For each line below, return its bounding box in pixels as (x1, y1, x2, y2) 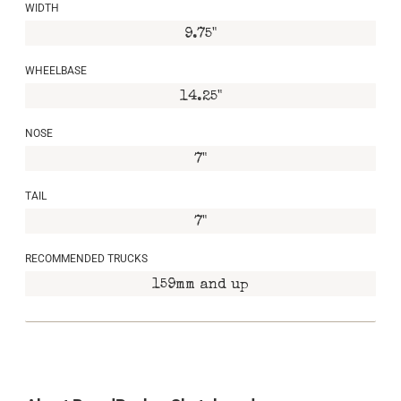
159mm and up (152, 278, 249, 293)
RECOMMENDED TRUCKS (25, 252, 148, 265)
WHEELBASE (25, 64, 87, 77)
